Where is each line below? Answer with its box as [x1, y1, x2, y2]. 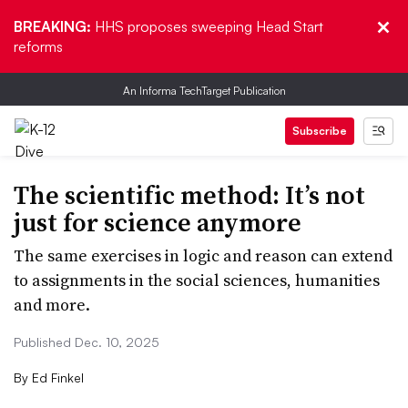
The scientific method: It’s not [14, 178, 365, 212]
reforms [14, 37, 63, 56]
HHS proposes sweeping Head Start [95, 17, 323, 36]
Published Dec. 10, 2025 [14, 334, 159, 350]
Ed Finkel [28, 370, 84, 385]
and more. [14, 293, 90, 316]
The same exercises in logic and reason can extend [14, 244, 393, 267]
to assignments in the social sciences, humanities [14, 269, 380, 291]
